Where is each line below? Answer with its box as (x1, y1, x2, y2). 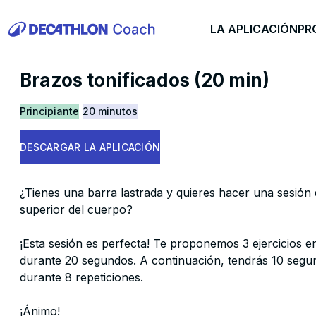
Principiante (20, 105, 79, 117)
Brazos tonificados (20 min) (20, 69, 269, 91)
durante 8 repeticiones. (20, 270, 143, 284)
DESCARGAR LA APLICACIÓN (20, 141, 161, 153)
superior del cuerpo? (20, 202, 133, 217)
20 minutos (83, 105, 138, 117)
